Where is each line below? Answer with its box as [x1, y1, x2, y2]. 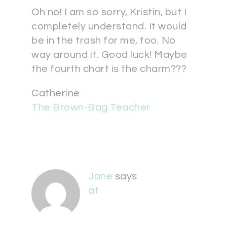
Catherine [31, 88, 80, 98]
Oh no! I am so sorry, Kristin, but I [31, 7, 186, 17]
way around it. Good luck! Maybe [31, 50, 187, 60]
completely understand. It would [31, 21, 187, 31]
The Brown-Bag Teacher [31, 102, 150, 112]
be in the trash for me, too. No [31, 35, 176, 46]
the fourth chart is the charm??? [31, 64, 186, 74]
